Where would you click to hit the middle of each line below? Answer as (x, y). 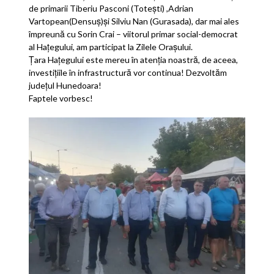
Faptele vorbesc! (61, 98)
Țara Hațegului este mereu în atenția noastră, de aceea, (134, 59)
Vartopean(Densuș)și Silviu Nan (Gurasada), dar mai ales (134, 21)
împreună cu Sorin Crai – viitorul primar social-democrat (134, 34)
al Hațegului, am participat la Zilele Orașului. (111, 46)
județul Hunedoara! (65, 85)
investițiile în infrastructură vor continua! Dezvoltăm (128, 72)
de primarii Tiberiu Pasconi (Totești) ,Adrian (111, 8)
